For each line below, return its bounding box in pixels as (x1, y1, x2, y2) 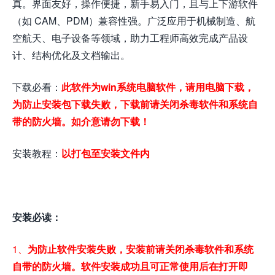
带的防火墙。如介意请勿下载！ (12, 114, 150, 129)
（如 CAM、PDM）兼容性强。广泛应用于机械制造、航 (12, 14, 255, 28)
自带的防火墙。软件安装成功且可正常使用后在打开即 (12, 259, 248, 274)
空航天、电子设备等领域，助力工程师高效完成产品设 (12, 31, 248, 45)
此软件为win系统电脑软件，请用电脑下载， (61, 80, 254, 95)
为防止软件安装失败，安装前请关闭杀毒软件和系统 (28, 242, 254, 257)
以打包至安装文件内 (61, 146, 150, 161)
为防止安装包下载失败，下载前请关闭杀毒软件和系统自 (12, 97, 258, 112)
